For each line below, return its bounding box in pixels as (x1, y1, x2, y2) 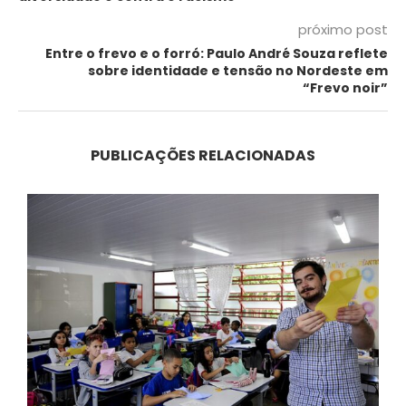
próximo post (298, 20, 388, 40)
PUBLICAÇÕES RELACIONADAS (91, 145, 315, 167)
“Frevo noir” (303, 79, 388, 98)
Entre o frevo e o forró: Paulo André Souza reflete (45, 44, 388, 63)
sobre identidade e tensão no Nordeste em (88, 62, 388, 81)
